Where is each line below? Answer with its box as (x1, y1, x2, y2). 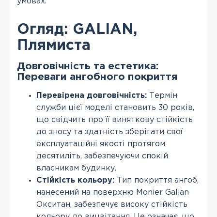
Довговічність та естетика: (17, 62, 159, 71)
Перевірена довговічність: (36, 92, 147, 99)
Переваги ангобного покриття (17, 73, 178, 81)
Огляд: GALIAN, (17, 23, 137, 36)
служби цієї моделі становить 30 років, (36, 104, 194, 111)
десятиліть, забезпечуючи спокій (36, 153, 168, 160)
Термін (147, 92, 177, 99)
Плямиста (17, 39, 91, 52)
